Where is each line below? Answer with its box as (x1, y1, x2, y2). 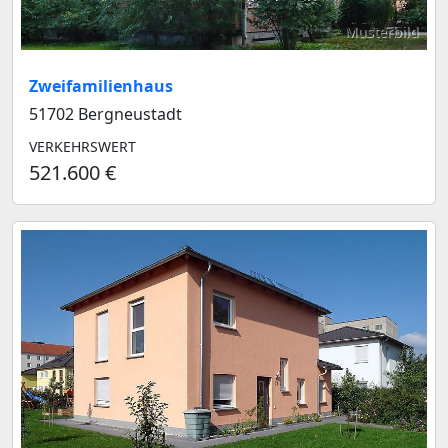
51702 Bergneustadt (29, 102, 182, 125)
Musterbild (345, 21, 419, 41)
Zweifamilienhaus (29, 74, 173, 97)
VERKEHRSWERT (29, 136, 136, 156)
